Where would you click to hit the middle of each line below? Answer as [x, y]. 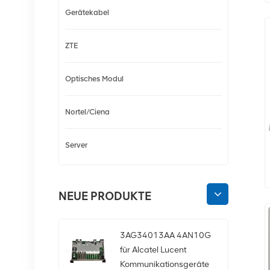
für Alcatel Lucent [153, 250]
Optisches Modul [94, 78]
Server [76, 145]
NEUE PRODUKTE [105, 196]
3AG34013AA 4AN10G [166, 235]
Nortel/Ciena [87, 111]
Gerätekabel [87, 12]
